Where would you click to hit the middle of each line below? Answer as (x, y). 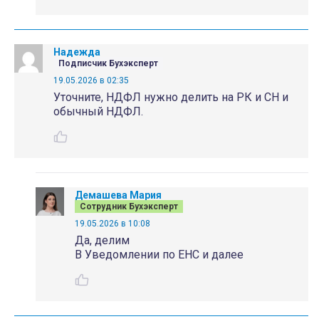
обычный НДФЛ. (98, 111)
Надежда (77, 52)
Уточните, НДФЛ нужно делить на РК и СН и (171, 97)
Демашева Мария (118, 195)
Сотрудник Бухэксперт (129, 206)
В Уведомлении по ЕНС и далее (159, 255)
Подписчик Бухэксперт (108, 63)
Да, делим (102, 240)
